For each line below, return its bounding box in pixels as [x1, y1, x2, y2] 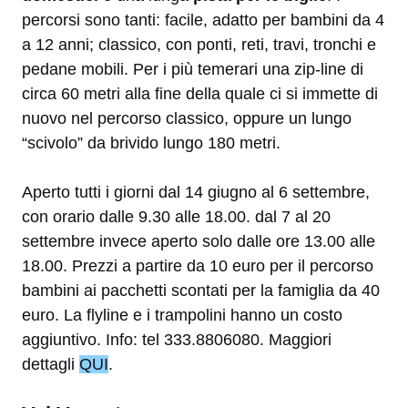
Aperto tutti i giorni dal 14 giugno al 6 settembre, [22, 182, 370, 201]
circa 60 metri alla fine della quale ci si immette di [22, 84, 378, 103]
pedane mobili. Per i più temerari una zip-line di [22, 59, 363, 78]
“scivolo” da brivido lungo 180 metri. [22, 133, 280, 152]
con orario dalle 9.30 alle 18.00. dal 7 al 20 [22, 207, 331, 226]
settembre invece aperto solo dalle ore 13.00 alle [22, 231, 375, 250]
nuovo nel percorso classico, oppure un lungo [22, 108, 352, 127]
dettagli [22, 354, 79, 373]
